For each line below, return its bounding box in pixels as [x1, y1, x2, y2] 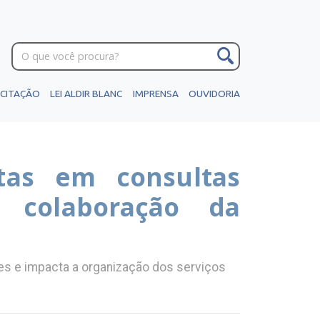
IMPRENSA [132, 88, 179, 99]
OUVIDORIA [188, 88, 240, 99]
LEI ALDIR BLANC [50, 88, 123, 99]
